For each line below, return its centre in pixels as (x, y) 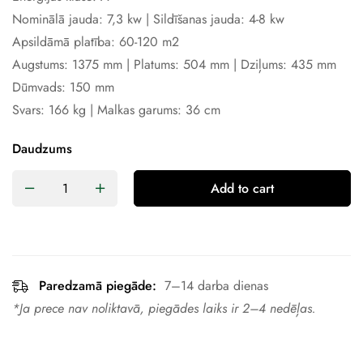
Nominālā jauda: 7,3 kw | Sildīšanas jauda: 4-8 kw (148, 19)
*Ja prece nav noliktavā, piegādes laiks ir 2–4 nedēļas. (164, 308)
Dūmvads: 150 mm (63, 87)
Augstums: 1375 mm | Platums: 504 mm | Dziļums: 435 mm (174, 64)
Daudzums (42, 148)
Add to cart (242, 188)
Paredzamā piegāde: (98, 285)
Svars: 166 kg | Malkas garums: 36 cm (116, 109)
